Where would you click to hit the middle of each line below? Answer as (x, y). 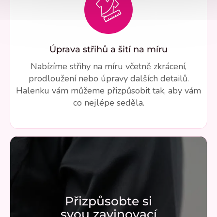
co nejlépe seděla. (108, 103)
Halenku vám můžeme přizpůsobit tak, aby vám (108, 91)
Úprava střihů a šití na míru (108, 50)
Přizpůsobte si (108, 201)
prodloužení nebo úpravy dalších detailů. (108, 79)
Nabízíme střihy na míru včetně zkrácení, (108, 67)
